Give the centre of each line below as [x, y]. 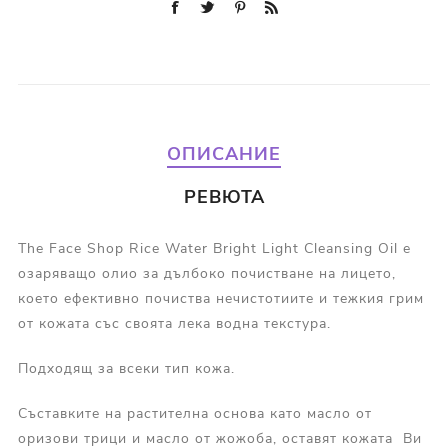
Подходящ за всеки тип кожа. [126, 369]
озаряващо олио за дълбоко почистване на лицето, [206, 274]
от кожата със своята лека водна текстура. [174, 324]
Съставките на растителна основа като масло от [194, 414]
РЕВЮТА [224, 197]
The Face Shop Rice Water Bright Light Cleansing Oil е [214, 249]
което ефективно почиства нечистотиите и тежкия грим [220, 299]
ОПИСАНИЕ [224, 154]
